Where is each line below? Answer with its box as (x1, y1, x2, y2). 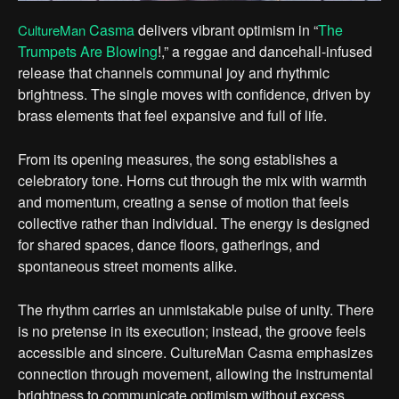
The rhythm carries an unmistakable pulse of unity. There (18, 298, 374, 320)
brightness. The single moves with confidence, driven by (18, 83, 370, 104)
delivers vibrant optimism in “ (134, 19, 318, 40)
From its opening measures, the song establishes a (18, 148, 338, 169)
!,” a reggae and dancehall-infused (158, 40, 372, 61)
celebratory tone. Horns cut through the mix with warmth (18, 169, 367, 191)
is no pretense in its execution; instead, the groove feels (18, 320, 366, 341)
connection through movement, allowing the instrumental (18, 362, 373, 384)
